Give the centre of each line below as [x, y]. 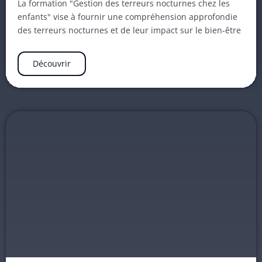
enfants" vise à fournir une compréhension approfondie [127, 17]
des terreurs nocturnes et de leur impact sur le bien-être [129, 30]
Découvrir [52, 64]
